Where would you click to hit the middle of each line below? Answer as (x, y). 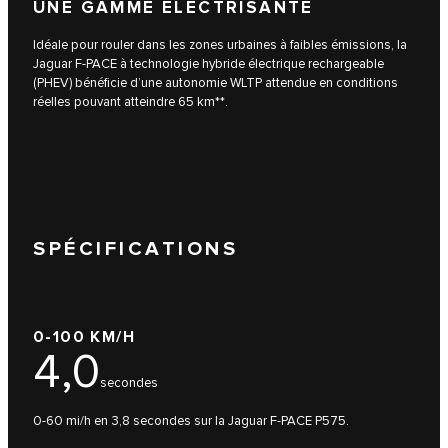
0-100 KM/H (84, 337)
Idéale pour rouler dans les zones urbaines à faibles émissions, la (220, 45)
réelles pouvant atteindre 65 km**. (130, 102)
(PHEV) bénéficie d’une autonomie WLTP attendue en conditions (215, 83)
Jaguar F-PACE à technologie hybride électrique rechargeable (208, 64)
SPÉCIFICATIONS (135, 249)
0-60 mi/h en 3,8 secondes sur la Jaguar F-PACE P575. (191, 420)
